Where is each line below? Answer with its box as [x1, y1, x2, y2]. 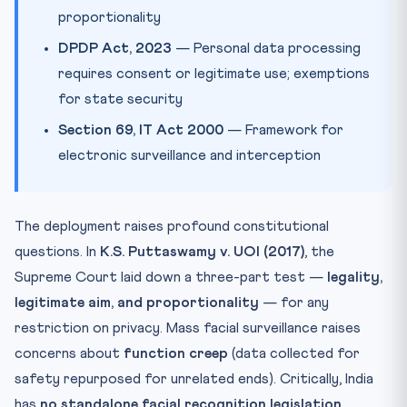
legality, [327, 269, 382, 284]
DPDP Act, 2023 [58, 40, 172, 55]
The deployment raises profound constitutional [15, 218, 329, 233]
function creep [124, 345, 228, 361]
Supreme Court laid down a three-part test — [15, 269, 327, 284]
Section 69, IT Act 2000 [58, 122, 223, 137]
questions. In [15, 243, 100, 259]
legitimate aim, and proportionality [15, 294, 259, 310]
